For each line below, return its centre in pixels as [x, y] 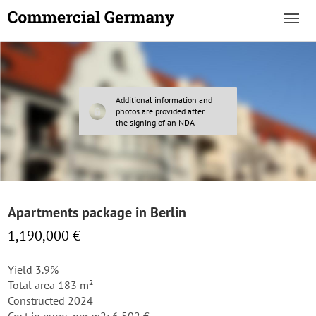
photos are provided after [160, 111]
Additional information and [164, 100]
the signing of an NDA [155, 122]
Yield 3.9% [33, 269]
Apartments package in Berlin [97, 212]
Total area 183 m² [50, 285]
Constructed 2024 [50, 300]
